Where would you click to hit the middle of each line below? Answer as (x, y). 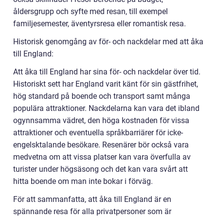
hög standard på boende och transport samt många (102, 96)
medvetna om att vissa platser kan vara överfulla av (102, 157)
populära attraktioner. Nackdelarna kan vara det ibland (106, 108)
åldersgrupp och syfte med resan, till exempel (91, 11)
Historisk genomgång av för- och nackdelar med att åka (108, 41)
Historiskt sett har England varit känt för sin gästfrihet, (106, 84)
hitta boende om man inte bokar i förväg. (83, 181)
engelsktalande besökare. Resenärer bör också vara (101, 145)
